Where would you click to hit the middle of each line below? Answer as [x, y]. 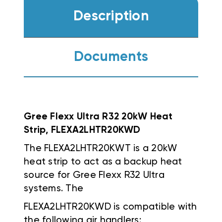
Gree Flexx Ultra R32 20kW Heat [98, 117]
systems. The [54, 189]
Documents [111, 57]
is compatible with [154, 207]
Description [111, 17]
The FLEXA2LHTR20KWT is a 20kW [101, 149]
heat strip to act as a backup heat [103, 162]
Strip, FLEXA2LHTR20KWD [82, 130]
